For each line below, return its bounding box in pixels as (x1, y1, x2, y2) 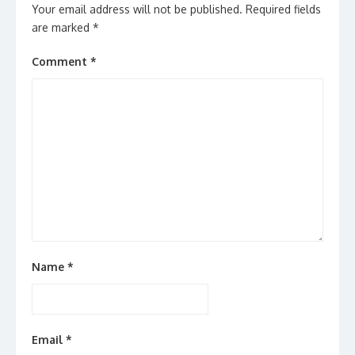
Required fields (246, 2, 321, 17)
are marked (32, 21, 93, 35)
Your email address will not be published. (32, 2, 242, 17)
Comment (32, 55, 90, 69)
